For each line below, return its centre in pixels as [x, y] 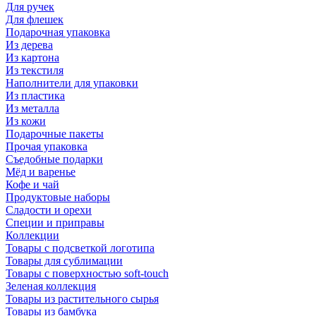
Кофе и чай [32, 184]
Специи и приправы [55, 223]
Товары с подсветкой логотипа [80, 248]
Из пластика [35, 96]
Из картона [32, 57]
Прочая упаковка [47, 146]
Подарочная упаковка [58, 32]
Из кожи [26, 121]
